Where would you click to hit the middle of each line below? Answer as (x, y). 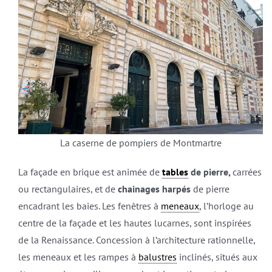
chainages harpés (154, 189)
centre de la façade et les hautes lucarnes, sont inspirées (134, 223)
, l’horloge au (226, 206)
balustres (157, 257)
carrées (247, 172)
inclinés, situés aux (217, 257)
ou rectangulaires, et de (68, 189)
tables (175, 172)
